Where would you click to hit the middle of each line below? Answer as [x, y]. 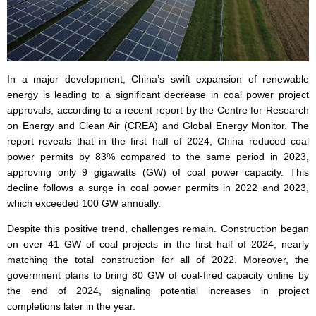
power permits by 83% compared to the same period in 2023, [158, 157]
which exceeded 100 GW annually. [84, 203]
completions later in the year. [71, 306]
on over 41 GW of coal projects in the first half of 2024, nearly [158, 244]
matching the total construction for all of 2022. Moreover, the [158, 260]
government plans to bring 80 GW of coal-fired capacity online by [158, 275]
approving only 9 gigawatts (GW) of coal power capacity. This [158, 172]
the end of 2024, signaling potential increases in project [158, 291]
